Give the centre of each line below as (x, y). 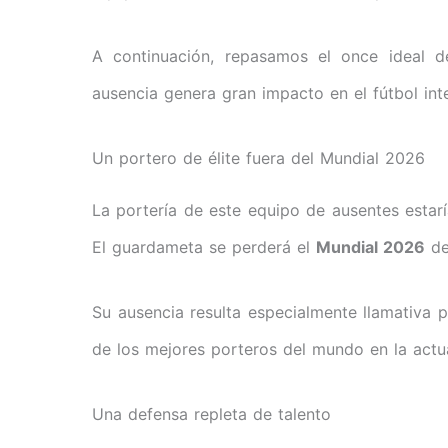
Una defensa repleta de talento (211, 414)
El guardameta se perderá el (204, 247)
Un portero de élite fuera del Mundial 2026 (258, 158)
